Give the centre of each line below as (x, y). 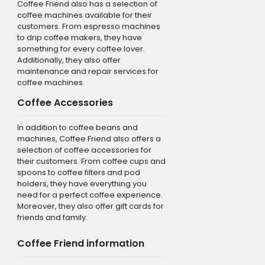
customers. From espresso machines (88, 26)
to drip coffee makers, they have (79, 37)
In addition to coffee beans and (77, 127)
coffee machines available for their (84, 15)
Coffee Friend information (80, 243)
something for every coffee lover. (81, 49)
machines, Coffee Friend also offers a (89, 138)
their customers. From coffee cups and (91, 161)
